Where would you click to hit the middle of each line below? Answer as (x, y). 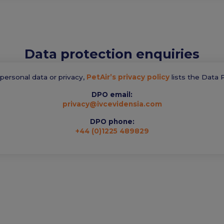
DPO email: (112, 94)
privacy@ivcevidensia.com (112, 104)
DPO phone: (112, 121)
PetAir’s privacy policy (128, 77)
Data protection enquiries (112, 53)
